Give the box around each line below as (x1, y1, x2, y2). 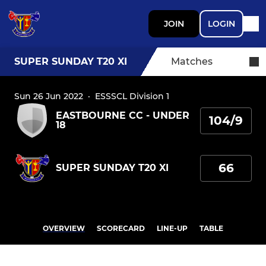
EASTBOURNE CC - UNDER (56, 110, 189, 121)
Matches (171, 56, 213, 67)
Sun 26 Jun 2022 (14, 91, 83, 102)
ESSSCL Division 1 (95, 91, 169, 102)
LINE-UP (157, 224, 188, 233)
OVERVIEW (43, 224, 85, 233)
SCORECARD (97, 224, 145, 233)
